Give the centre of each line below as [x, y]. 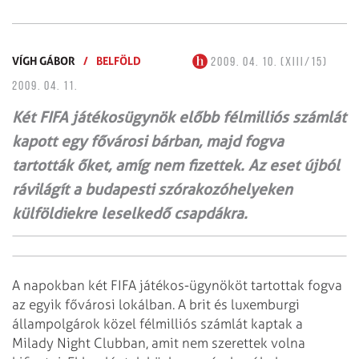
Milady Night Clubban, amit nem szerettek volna [159, 343]
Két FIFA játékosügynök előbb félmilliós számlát [179, 117]
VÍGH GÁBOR [44, 60]
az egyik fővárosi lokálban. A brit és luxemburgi [156, 304]
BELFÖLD [119, 60]
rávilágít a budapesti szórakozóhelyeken [152, 189]
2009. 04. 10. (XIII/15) [268, 62]
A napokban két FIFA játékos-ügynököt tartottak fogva [177, 285]
